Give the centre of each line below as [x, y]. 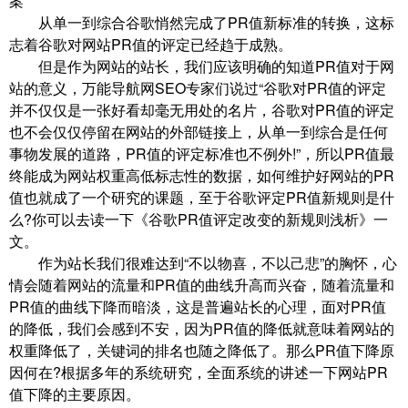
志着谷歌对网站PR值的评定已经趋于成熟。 [151, 45]
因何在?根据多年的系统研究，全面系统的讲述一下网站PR [199, 372]
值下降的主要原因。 [75, 394]
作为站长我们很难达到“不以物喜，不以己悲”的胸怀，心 [203, 263]
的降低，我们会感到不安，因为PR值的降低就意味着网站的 [202, 329]
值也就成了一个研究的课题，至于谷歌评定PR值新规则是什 [202, 198]
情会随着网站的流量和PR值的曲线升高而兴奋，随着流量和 [202, 285]
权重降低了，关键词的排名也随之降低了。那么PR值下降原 [202, 351]
